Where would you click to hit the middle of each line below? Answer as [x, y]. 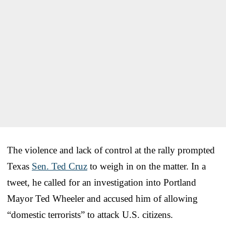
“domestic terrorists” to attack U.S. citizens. [90, 214]
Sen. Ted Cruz [60, 166]
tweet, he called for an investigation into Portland [102, 182]
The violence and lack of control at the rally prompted [111, 150]
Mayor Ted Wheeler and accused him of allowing [102, 198]
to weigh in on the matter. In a [147, 166]
